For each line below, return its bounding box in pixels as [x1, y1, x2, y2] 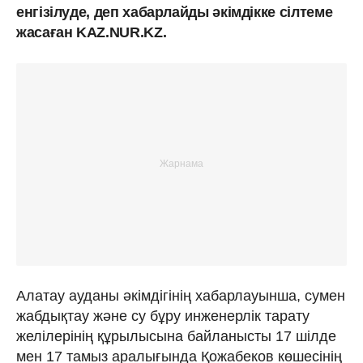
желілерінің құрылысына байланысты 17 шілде [16, 327, 336, 344]
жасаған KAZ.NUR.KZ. [16, 23, 167, 41]
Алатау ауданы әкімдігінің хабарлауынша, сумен [16, 287, 345, 304]
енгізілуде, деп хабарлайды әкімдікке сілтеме [16, 3, 333, 20]
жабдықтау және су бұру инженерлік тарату [16, 307, 310, 324]
